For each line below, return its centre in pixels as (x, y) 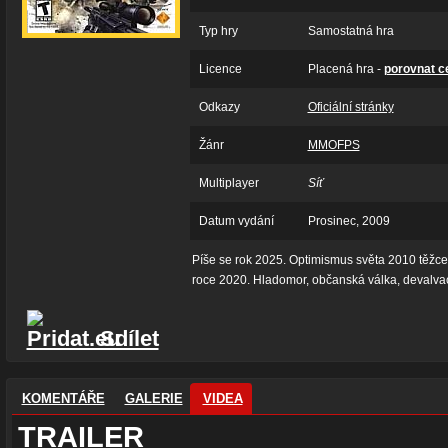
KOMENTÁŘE (63, 398)
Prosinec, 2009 (348, 221)
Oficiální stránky (350, 107)
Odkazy (219, 107)
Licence (220, 69)
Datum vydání (236, 221)
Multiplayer (228, 183)
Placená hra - (345, 69)
